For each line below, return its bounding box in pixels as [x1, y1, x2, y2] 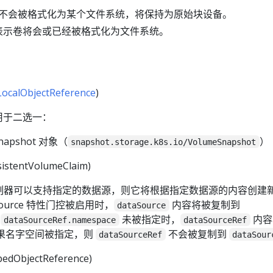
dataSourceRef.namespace [4, 214, 116, 225]
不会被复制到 [165, 227, 229, 241]
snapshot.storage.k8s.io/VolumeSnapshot [71, 136, 257, 147]
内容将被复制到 [169, 197, 240, 211]
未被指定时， [119, 212, 180, 226]
